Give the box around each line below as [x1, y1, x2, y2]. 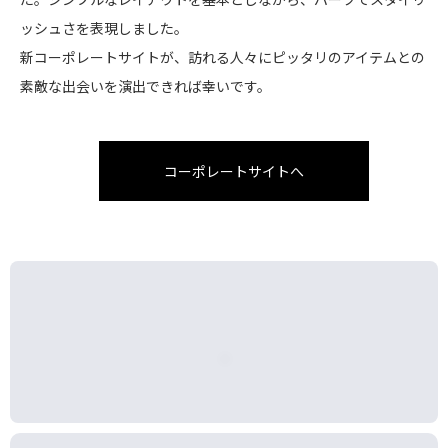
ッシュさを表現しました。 [20, 18, 188, 39]
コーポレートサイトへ [164, 160, 304, 181]
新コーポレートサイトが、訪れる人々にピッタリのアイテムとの [20, 47, 425, 68]
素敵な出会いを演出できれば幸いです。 [20, 76, 271, 97]
